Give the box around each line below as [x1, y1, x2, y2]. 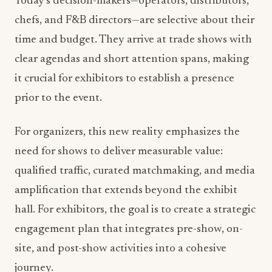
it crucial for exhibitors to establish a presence [15, 73, 234, 84]
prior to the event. [15, 92, 102, 104]
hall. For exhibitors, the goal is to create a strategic [15, 204, 256, 216]
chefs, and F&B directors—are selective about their [15, 15, 254, 26]
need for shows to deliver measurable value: [15, 146, 223, 157]
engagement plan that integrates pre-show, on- [15, 223, 243, 235]
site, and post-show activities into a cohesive [15, 243, 226, 254]
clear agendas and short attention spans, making [15, 53, 249, 65]
